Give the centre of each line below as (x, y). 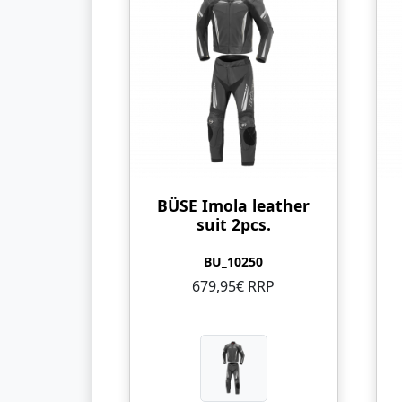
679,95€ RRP (234, 286)
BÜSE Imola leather (234, 205)
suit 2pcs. (233, 224)
